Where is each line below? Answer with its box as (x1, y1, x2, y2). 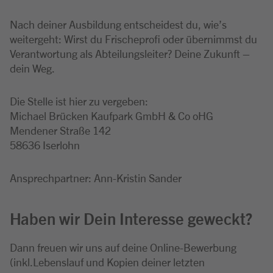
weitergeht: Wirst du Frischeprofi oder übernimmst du (10, 32, 257, 45)
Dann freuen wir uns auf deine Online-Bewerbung (10, 240, 236, 253)
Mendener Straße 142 (10, 123, 111, 136)
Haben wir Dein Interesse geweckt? (10, 208, 252, 228)
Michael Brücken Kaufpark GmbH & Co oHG (10, 108, 213, 122)
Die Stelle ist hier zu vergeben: (10, 94, 148, 107)
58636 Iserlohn (10, 138, 80, 151)
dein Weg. (10, 61, 55, 74)
